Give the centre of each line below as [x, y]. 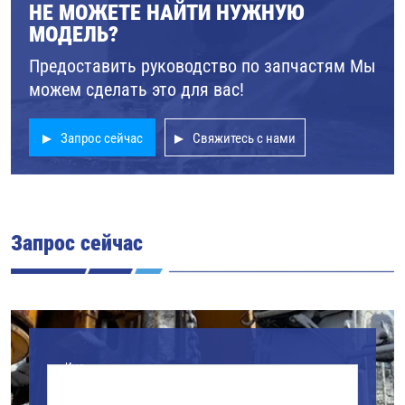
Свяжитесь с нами [244, 137]
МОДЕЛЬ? [74, 33]
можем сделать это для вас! [137, 88]
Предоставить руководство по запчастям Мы [202, 65]
